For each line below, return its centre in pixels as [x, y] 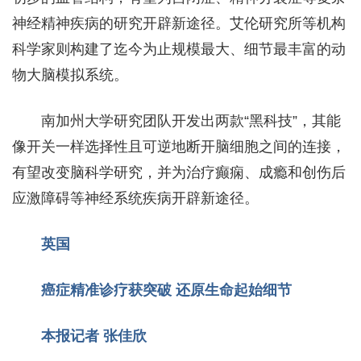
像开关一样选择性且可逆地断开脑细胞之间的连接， [179, 146]
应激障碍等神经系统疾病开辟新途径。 [135, 198]
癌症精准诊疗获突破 [108, 290]
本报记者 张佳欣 [94, 336]
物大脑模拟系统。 [70, 75]
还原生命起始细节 [234, 290]
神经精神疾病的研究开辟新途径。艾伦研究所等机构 [179, 23]
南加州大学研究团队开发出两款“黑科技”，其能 [191, 120]
